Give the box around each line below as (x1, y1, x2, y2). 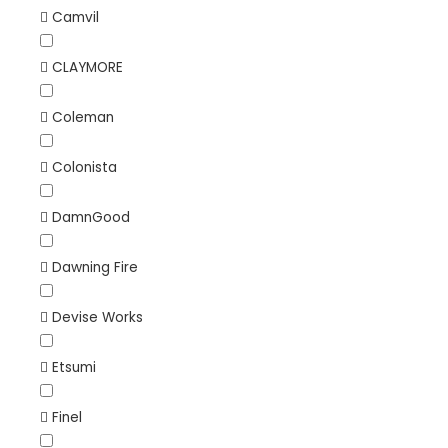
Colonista (52, 157, 117, 177)
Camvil (52, 7, 99, 27)
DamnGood (52, 207, 130, 227)
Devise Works (52, 307, 143, 327)
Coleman (52, 107, 114, 127)
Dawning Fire (52, 257, 138, 277)
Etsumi (52, 357, 96, 377)
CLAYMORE (52, 57, 123, 77)
